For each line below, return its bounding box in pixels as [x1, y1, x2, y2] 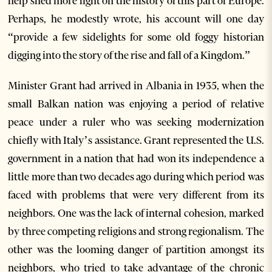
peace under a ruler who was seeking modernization [8, 115, 264, 129]
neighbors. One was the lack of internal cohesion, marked [8, 206, 264, 220]
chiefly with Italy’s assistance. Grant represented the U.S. [8, 133, 264, 147]
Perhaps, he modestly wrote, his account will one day [8, 12, 264, 25]
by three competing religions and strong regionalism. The [8, 224, 264, 238]
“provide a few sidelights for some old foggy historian [8, 30, 264, 44]
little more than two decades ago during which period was [8, 169, 264, 183]
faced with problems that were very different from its [8, 188, 264, 202]
